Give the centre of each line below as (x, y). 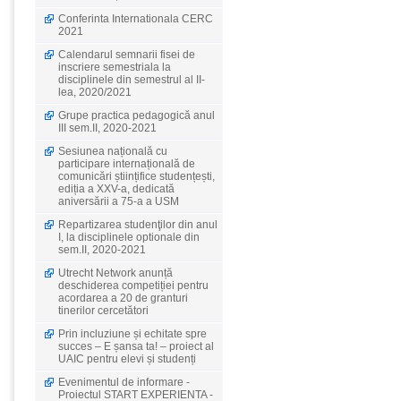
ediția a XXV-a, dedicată (116, 189)
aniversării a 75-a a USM (119, 201)
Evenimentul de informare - (124, 382)
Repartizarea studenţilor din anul (138, 225)
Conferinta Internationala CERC (136, 19)
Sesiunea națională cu (113, 151)
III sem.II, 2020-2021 (107, 128)
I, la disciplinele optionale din (129, 237)
